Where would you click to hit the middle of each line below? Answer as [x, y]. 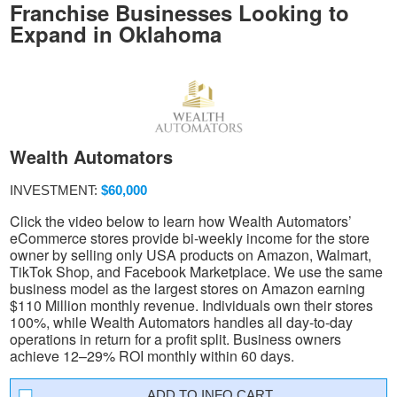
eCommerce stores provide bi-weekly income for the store [190, 237]
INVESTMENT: [55, 190]
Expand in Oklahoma [116, 34]
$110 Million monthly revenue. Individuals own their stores [191, 305]
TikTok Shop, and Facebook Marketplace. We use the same [196, 271]
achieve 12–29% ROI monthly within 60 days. [152, 355]
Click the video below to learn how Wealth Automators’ [181, 221]
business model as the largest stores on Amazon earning [187, 288]
